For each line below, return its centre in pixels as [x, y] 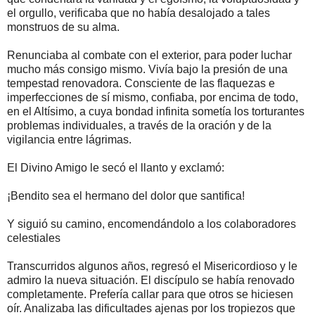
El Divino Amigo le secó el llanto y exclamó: [116, 167]
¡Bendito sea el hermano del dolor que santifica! [126, 195]
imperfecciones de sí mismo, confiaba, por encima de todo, [153, 97]
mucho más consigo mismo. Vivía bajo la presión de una [147, 69]
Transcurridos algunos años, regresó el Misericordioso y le [152, 266]
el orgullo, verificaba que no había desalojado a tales [139, 13]
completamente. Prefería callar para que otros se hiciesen [150, 294]
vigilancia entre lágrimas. [69, 139]
